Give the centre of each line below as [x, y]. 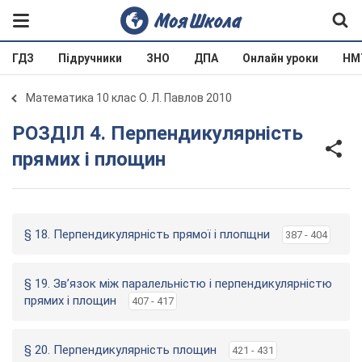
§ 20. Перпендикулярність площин [120, 350]
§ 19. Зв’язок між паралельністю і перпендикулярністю [178, 284]
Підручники [90, 58]
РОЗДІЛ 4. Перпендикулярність [19, 133]
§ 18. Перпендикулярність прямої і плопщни [147, 234]
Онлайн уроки [280, 58]
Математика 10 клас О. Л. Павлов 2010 [129, 98]
